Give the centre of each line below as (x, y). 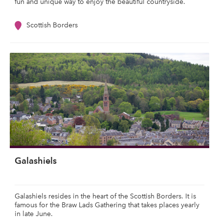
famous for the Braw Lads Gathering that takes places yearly (107, 205)
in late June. (35, 214)
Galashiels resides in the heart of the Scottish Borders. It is (105, 196)
